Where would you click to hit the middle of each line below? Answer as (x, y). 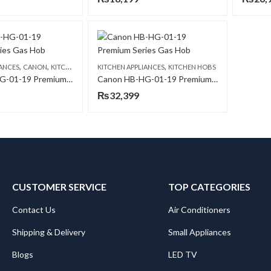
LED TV (182, 254)
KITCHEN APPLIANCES (131, 67)
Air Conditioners (199, 210)
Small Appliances (199, 232)
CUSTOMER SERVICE (59, 187)
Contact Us (34, 210)
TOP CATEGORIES (209, 187)
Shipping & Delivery (48, 232)
